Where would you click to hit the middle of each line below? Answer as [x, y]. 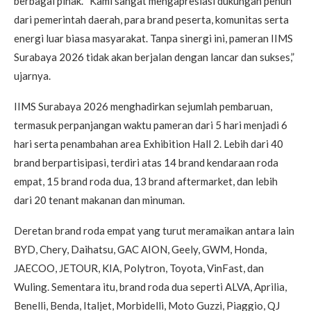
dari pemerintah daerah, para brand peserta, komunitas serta [151, 19]
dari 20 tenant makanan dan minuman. [99, 200]
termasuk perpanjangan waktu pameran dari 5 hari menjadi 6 [151, 125]
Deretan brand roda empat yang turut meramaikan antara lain [154, 230]
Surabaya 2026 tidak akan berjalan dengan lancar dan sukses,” [154, 57]
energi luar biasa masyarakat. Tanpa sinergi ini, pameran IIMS [153, 38]
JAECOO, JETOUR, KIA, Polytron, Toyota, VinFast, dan [139, 268]
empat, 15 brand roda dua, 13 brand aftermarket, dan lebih [146, 181]
